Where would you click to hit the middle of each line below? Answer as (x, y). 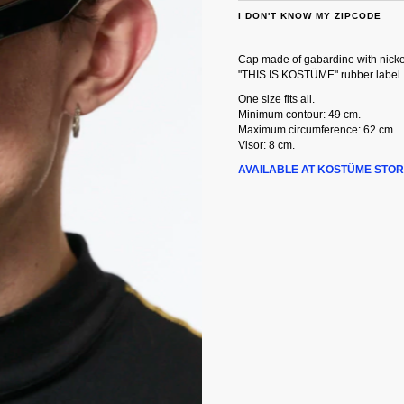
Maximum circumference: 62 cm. (317, 130)
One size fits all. (276, 99)
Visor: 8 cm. (266, 145)
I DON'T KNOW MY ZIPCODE (310, 16)
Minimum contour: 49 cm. (299, 115)
